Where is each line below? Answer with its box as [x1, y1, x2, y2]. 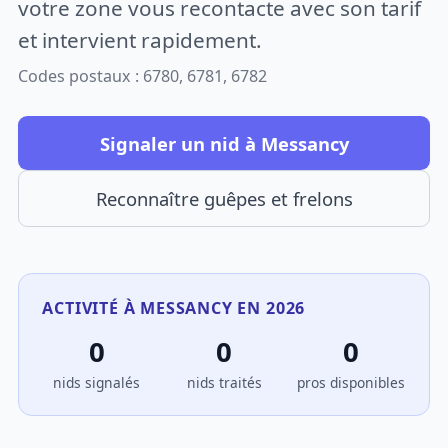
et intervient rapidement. [18, 25, 263, 54]
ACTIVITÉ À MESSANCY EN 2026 [42, 296, 306, 319]
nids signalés [53, 373, 141, 393]
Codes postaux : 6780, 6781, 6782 [18, 65, 268, 88]
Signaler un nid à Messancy [99, 130, 349, 156]
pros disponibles [297, 373, 406, 393]
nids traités [186, 373, 262, 393]
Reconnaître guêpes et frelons [95, 186, 353, 212]
